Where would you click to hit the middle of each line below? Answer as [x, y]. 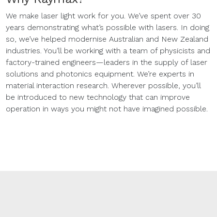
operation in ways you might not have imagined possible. [107, 108]
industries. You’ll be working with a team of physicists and [108, 50]
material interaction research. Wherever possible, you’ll [103, 85]
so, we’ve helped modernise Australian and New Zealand [107, 39]
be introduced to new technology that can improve [98, 97]
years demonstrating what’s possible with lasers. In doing [108, 27]
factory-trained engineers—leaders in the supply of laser [107, 62]
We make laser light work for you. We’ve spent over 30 [103, 15]
